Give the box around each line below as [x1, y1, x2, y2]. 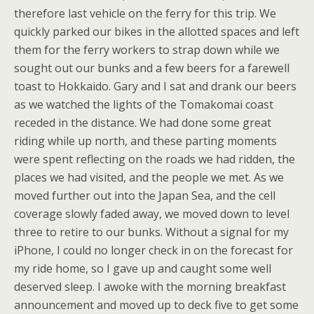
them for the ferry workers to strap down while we [14, 42, 280, 57]
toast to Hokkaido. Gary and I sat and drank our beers [14, 78, 296, 94]
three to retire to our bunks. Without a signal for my [14, 224, 289, 240]
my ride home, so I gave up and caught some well [14, 261, 271, 276]
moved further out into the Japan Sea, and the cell [14, 188, 275, 203]
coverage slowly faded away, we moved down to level [14, 206, 289, 221]
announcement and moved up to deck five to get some [14, 297, 299, 313]
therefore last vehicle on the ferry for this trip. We [14, 6, 276, 21]
